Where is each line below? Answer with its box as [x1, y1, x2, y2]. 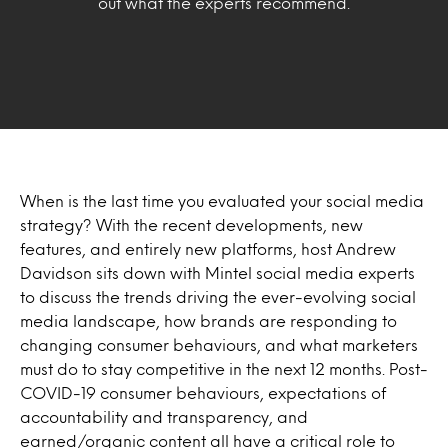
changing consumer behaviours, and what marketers [20, 337, 418, 351]
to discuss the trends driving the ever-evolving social [20, 289, 416, 303]
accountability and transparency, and [20, 409, 308, 423]
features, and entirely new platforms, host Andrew [20, 241, 396, 255]
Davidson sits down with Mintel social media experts [20, 265, 415, 279]
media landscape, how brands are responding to [20, 313, 397, 327]
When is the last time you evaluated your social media [20, 193, 424, 207]
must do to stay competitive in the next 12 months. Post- [20, 361, 428, 375]
